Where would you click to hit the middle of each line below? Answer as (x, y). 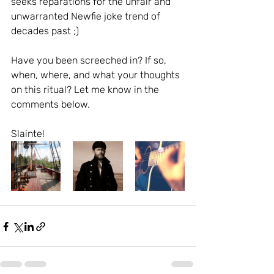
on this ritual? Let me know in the (86, 90)
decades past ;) (47, 31)
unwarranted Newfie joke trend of (87, 17)
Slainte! (30, 134)
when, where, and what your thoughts (97, 75)
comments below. (52, 105)
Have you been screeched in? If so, (90, 61)
